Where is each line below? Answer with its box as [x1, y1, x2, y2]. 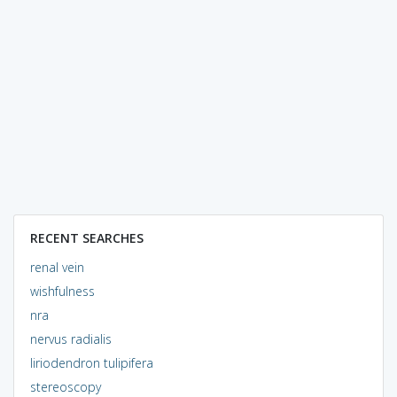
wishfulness [29, 282, 95, 300]
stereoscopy [29, 378, 101, 395]
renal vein [29, 258, 84, 276]
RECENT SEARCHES [29, 229, 144, 246]
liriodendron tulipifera [29, 354, 153, 371]
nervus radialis [29, 330, 112, 347]
